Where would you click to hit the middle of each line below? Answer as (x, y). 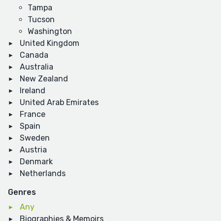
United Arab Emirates (59, 103)
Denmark (36, 162)
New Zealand (44, 79)
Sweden (35, 138)
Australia (37, 67)
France (33, 114)
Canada (34, 55)
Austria (33, 150)
